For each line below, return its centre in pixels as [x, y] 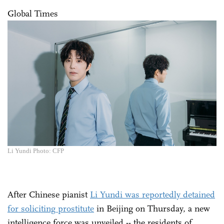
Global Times [34, 14]
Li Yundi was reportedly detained [152, 195]
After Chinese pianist [49, 195]
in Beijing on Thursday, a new [152, 209]
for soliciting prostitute [51, 209]
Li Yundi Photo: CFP [36, 151]
